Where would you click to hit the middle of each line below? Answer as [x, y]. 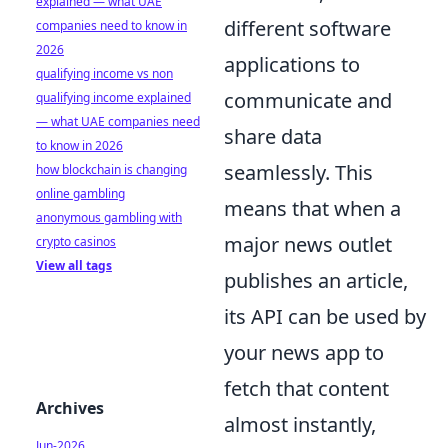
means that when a [312, 208]
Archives [70, 408]
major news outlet [308, 244]
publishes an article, [316, 280]
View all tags [74, 265]
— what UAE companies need [118, 121]
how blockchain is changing [111, 169]
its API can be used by [325, 316]
